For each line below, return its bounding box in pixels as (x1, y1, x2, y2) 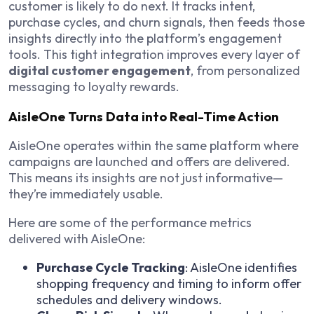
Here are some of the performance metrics (8, 214, 252, 231)
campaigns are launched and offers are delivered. (8, 153, 290, 170)
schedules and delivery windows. (36, 292, 222, 308)
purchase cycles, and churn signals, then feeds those (8, 13, 305, 30)
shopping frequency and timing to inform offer (36, 275, 301, 292)
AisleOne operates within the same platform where (8, 137, 299, 154)
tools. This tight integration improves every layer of (8, 46, 300, 62)
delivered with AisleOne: (8, 231, 145, 247)
